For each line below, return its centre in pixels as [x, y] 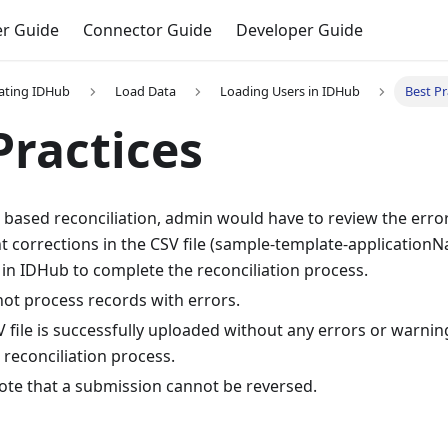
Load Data [145, 91]
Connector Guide [147, 30]
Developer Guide [299, 30]
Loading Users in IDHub [290, 91]
